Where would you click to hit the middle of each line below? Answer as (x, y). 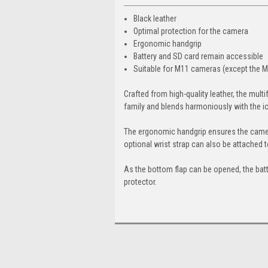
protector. (140, 182)
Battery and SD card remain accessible (199, 56)
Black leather (155, 18)
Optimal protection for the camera (191, 31)
